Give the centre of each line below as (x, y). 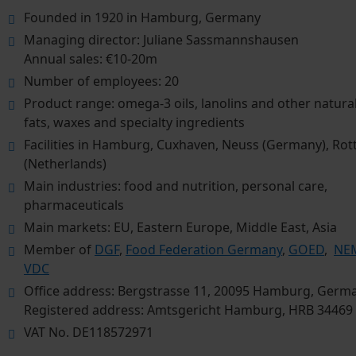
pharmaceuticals (74, 205)
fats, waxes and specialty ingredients (134, 123)
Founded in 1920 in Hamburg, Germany (142, 18)
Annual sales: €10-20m (91, 59)
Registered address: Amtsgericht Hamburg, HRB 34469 (188, 310)
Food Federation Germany (204, 250)
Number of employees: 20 (101, 81)
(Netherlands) (65, 164)
